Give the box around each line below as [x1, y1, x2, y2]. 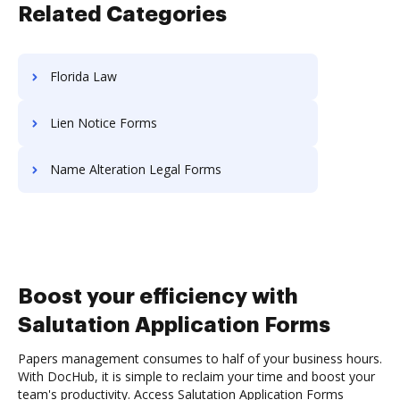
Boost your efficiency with [18, 286, 298, 307]
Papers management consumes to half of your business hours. [18, 350, 382, 367]
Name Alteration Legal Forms [50, 161, 221, 178]
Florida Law [50, 68, 117, 85]
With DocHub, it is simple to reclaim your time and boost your [18, 368, 375, 385]
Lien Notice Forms [50, 114, 157, 131]
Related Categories [18, 4, 227, 25]
